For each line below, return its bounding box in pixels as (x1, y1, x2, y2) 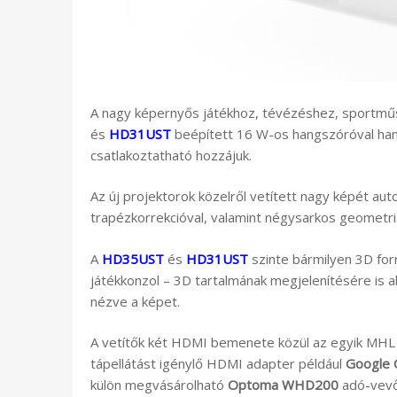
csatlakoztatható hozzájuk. (90, 145, 252, 164)
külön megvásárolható (90, 376, 228, 394)
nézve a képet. (90, 292, 180, 310)
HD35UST (102, 249, 164, 268)
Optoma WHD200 (228, 376, 339, 394)
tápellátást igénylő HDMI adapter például (90, 354, 346, 373)
